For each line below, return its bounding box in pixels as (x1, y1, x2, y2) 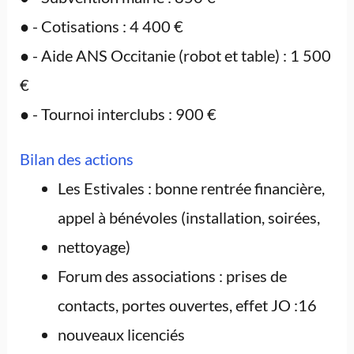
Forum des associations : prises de (57, 266, 287, 286)
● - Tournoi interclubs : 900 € (19, 104, 217, 124)
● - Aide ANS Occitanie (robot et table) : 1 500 (19, 46, 331, 66)
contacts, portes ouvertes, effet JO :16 (57, 296, 317, 315)
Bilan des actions (19, 149, 134, 169)
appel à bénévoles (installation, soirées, (57, 208, 320, 228)
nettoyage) (57, 237, 130, 257)
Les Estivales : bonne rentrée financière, (57, 179, 325, 198)
